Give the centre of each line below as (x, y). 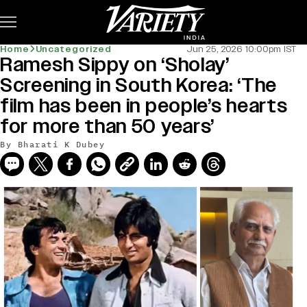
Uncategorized (74, 49)
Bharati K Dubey (61, 144)
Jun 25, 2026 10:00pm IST (242, 49)
